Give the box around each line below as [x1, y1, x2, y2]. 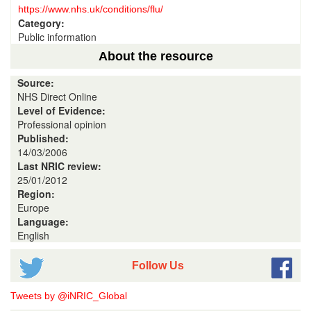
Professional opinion [17, 117, 106, 131]
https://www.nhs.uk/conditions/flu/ [18, 3, 163, 15]
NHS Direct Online [17, 90, 97, 103]
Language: [17, 215, 72, 228]
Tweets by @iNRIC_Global [10, 290, 127, 301]
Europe [17, 201, 49, 215]
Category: [18, 16, 67, 30]
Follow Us [132, 259, 184, 271]
